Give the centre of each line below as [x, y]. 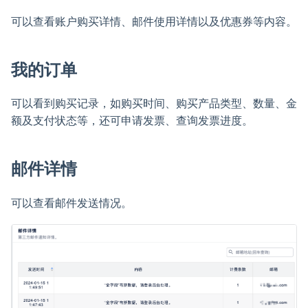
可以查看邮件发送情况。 [71, 202]
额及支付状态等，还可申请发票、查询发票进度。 [132, 120]
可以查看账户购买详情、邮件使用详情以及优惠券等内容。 [154, 21]
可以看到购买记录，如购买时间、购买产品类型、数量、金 [154, 103]
